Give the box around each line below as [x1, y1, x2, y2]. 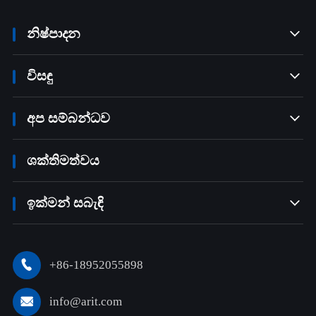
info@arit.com [49, 294, 122, 308]
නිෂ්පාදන [26, 25, 80, 41]
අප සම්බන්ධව [26, 110, 110, 126]
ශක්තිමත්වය [26, 152, 99, 168]
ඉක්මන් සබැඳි [26, 195, 103, 210]
